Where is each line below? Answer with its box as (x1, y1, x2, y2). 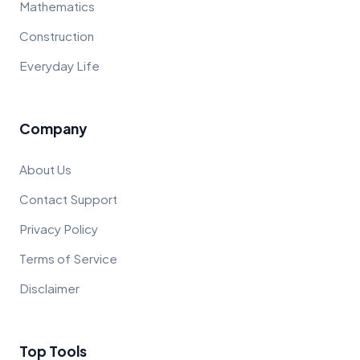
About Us (19, 161, 72, 177)
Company (19, 119, 87, 137)
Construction (19, 27, 94, 43)
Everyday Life (19, 57, 100, 73)
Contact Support (19, 190, 117, 207)
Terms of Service (19, 250, 117, 266)
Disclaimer (19, 280, 80, 296)
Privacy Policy (19, 220, 98, 236)
